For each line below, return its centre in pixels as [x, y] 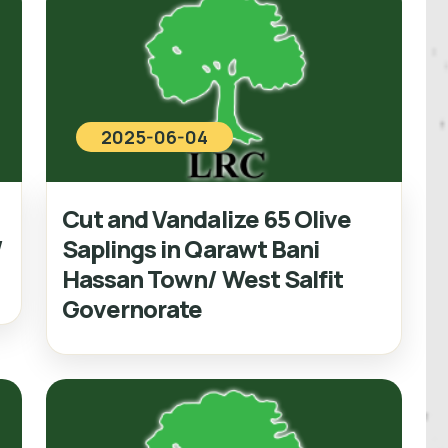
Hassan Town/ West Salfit [202, 278]
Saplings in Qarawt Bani [190, 248]
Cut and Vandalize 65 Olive [207, 218]
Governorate [132, 308]
